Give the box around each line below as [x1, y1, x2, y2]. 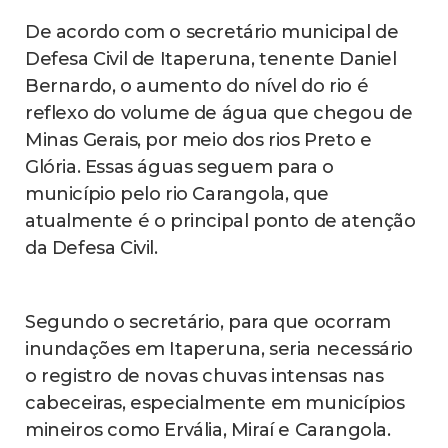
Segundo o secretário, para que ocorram [25, 311, 391, 334]
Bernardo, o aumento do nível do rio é [25, 75, 369, 98]
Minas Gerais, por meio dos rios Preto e [25, 129, 372, 152]
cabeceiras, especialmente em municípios [25, 392, 405, 415]
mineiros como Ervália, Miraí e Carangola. [25, 419, 391, 442]
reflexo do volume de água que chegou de [25, 102, 413, 125]
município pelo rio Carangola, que [25, 183, 329, 206]
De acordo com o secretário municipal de [25, 21, 399, 44]
